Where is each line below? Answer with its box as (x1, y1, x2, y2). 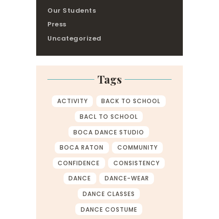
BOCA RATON (60, 143, 104, 152)
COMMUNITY (117, 143, 158, 152)
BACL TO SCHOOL (80, 112, 138, 121)
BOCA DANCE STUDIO (73, 128, 144, 136)
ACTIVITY (57, 97, 88, 106)
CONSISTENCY (113, 158, 160, 167)
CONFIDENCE (58, 158, 100, 167)
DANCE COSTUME (80, 205, 137, 214)
